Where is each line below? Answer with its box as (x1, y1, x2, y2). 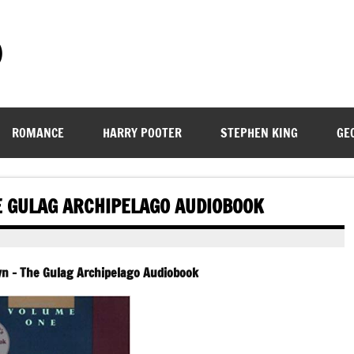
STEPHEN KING (220, 124, 298, 141)
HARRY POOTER (102, 124, 182, 141)
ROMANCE (11, 124, 64, 141)
